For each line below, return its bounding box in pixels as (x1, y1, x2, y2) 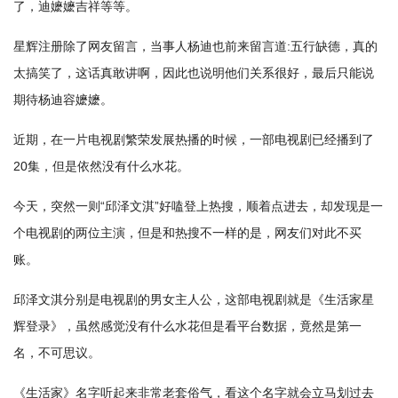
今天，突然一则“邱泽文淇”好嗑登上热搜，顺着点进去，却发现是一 (13, 199, 383, 213)
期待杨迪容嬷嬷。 (13, 92, 113, 107)
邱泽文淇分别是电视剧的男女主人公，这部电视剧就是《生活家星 (13, 292, 374, 306)
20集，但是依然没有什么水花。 (13, 159, 189, 173)
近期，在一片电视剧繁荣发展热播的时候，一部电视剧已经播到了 (13, 132, 374, 147)
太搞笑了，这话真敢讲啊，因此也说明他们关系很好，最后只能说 (13, 66, 374, 80)
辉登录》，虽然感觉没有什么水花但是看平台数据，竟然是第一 (13, 319, 362, 333)
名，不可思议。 (13, 346, 100, 360)
